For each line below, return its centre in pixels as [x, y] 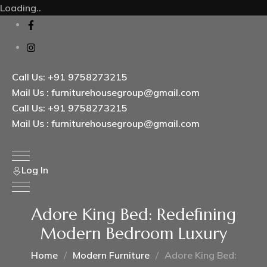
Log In [35, 170]
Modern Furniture [111, 255]
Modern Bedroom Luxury [133, 234]
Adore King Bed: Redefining [133, 215]
